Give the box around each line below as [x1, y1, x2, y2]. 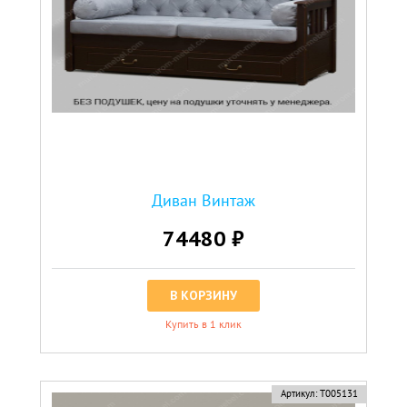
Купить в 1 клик [165, 316, 242, 331]
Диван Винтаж [152, 189, 255, 211]
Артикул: [280, 386, 317, 400]
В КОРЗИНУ [170, 286, 237, 303]
